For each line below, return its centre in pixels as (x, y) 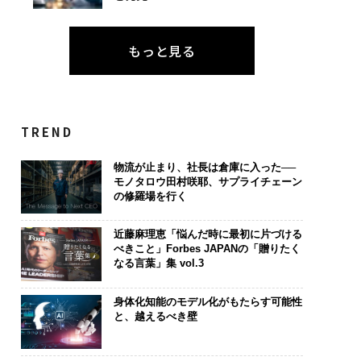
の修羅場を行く (150, 196)
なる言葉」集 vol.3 (158, 263)
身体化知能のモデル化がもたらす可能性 (207, 301)
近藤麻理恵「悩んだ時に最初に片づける (207, 234)
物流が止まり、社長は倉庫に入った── (204, 167)
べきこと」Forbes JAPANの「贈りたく (207, 249)
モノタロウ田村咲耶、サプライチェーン (207, 181)
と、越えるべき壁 (155, 316)
